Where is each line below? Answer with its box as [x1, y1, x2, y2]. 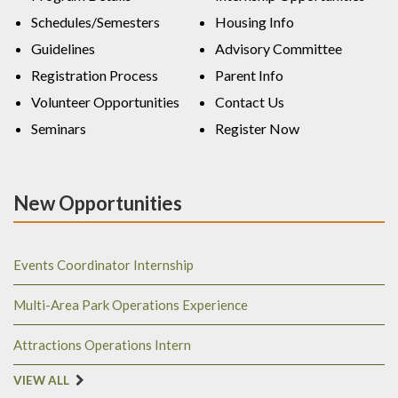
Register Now [215, 120, 299, 138]
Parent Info [215, 67, 283, 84]
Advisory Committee [215, 40, 342, 58]
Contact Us [215, 93, 284, 111]
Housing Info [215, 13, 294, 31]
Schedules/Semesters [31, 13, 160, 31]
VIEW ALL [13, 373, 69, 388]
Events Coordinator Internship [13, 257, 194, 274]
